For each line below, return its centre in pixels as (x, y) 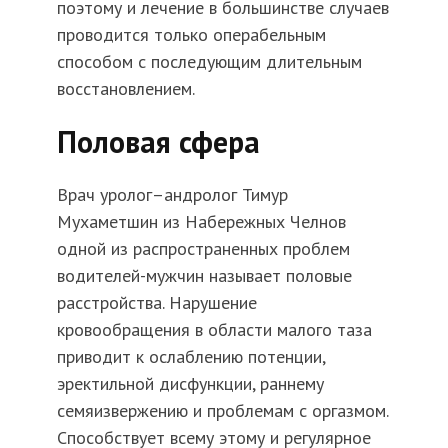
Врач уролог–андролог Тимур (172, 195)
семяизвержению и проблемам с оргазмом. (222, 411)
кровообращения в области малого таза (214, 330)
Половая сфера (158, 142)
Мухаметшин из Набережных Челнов (201, 222)
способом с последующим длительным (209, 62)
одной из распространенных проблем (203, 249)
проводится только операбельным (191, 35)
